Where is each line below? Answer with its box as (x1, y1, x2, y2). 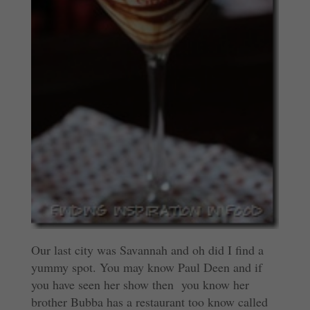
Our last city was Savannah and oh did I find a (30, 241, 264, 259)
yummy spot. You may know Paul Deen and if (30, 259, 262, 276)
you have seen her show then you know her (30, 276, 249, 293)
